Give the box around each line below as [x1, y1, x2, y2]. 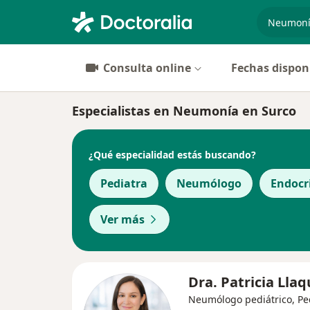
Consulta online [103, 60, 191, 75]
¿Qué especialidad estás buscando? [89, 147, 256, 161]
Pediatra [100, 176, 147, 191]
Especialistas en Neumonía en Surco [72, 102, 296, 119]
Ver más [100, 212, 145, 227]
